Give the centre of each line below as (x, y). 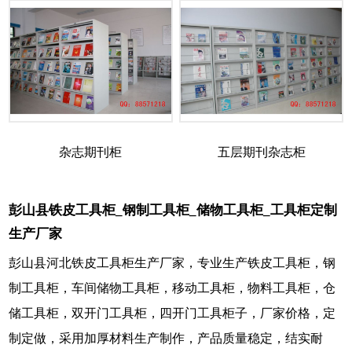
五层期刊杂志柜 (261, 152)
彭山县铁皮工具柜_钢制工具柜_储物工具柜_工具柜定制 (173, 210)
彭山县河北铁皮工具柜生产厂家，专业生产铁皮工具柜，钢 (172, 262)
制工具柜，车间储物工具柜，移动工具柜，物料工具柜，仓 (172, 288)
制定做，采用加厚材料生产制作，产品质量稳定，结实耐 (166, 338)
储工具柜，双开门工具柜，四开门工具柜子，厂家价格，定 (172, 313)
